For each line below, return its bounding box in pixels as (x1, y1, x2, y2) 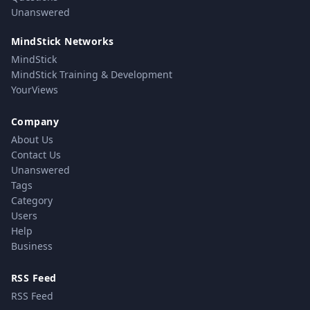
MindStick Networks (11, 35, 114, 48)
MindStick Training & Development (11, 68, 172, 81)
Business (11, 239, 53, 253)
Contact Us (11, 148, 61, 161)
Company (11, 115, 59, 128)
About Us (11, 133, 53, 146)
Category (11, 194, 53, 207)
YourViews (11, 83, 58, 96)
